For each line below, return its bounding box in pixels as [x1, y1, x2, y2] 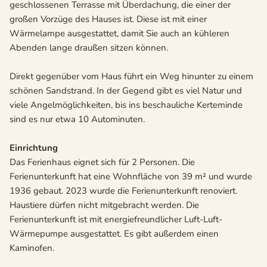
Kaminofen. [10, 242, 54, 254]
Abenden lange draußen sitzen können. [10, 42, 168, 54]
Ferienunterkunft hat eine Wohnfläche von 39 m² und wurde [10, 170, 252, 183]
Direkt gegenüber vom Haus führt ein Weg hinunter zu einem [10, 70, 253, 83]
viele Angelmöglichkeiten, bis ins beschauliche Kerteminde [10, 99, 243, 111]
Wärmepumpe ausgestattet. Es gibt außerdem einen [10, 228, 219, 240]
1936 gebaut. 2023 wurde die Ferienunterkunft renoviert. [10, 185, 237, 197]
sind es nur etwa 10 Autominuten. [10, 113, 145, 126]
